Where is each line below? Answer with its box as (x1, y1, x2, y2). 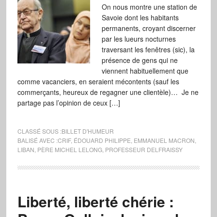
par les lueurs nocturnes (101, 34, 176, 44)
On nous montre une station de (101, 2, 197, 12)
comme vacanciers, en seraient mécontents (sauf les (17, 77, 179, 86)
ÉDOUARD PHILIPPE (73, 136, 131, 144)
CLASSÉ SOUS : (17, 127, 62, 135)
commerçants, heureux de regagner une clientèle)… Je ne (17, 87, 199, 97)
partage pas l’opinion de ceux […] (17, 98, 120, 108)
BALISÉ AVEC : (17, 136, 58, 144)
